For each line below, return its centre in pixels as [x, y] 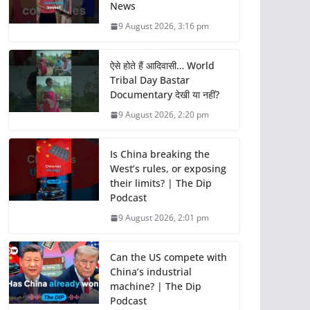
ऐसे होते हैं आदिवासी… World [162, 66]
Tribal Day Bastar [150, 80]
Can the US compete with [168, 257]
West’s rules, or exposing [168, 169]
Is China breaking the [160, 154]
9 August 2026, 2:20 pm [164, 115]
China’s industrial [151, 272]
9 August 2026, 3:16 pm [164, 26]
